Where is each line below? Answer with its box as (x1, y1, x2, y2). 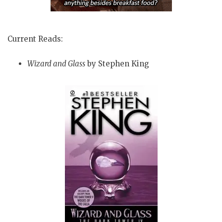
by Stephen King (85, 58, 149, 68)
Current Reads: (7, 34, 63, 44)
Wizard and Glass (27, 58, 85, 68)
